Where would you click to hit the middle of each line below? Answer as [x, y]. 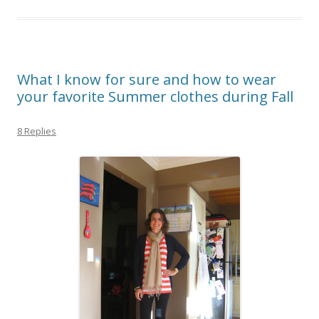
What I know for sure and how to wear [147, 79]
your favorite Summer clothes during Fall [155, 96]
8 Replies [37, 131]
